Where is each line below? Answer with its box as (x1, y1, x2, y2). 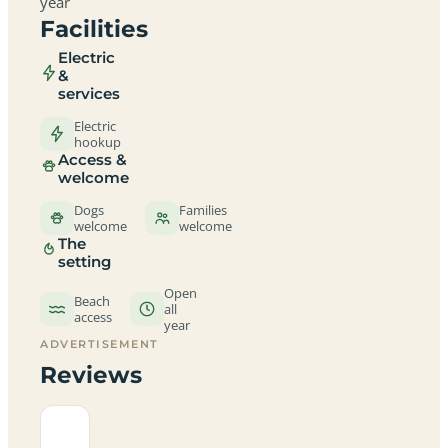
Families (179, 200, 227, 219)
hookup (74, 132, 121, 151)
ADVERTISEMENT (40, 336, 160, 351)
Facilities (40, 14, 148, 43)
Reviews (40, 360, 142, 389)
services (58, 84, 120, 103)
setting (58, 252, 111, 271)
